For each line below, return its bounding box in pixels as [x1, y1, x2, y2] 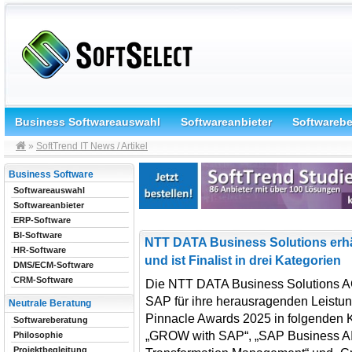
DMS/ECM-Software [13, 260, 93, 269]
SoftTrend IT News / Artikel [36, 141, 148, 152]
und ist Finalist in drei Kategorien [145, 253, 341, 267]
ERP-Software [13, 215, 71, 225]
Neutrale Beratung [9, 298, 91, 309]
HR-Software [13, 245, 66, 255]
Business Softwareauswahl [15, 115, 160, 128]
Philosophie [13, 330, 63, 339]
